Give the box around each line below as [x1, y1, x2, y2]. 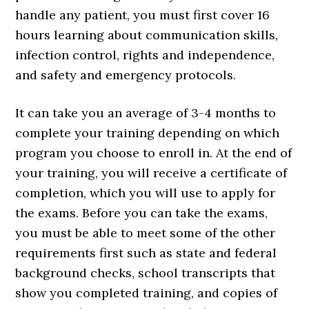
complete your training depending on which [15, 125, 280, 141]
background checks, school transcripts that [15, 265, 276, 281]
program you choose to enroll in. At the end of [15, 145, 292, 161]
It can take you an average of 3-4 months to [15, 105, 277, 121]
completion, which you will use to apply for [15, 185, 276, 201]
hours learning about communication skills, [15, 27, 279, 43]
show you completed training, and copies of [15, 285, 278, 301]
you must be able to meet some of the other [15, 225, 276, 241]
